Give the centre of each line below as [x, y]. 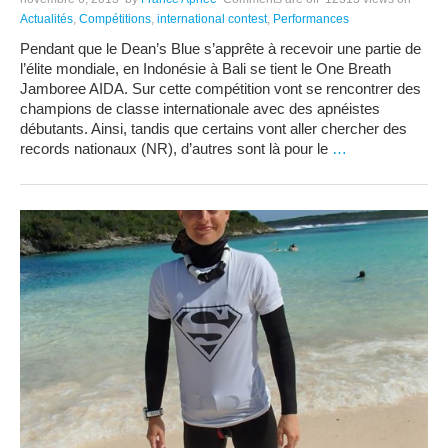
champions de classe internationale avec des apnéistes [200, 109]
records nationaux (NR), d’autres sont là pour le [176, 149]
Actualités [46, 19]
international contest [212, 19]
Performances [311, 19]
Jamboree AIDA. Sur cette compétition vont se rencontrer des [220, 89]
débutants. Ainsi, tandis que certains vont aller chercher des [213, 129]
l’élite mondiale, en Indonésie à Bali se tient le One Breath [205, 69]
